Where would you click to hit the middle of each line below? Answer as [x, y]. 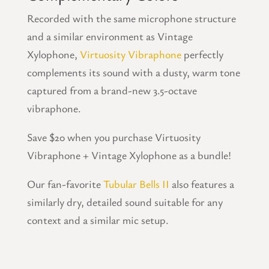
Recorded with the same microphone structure [131, 18]
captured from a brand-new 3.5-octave [112, 90]
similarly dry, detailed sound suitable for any [125, 202]
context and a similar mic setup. [98, 220]
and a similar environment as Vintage [110, 36]
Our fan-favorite [65, 184]
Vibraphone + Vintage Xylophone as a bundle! [129, 155]
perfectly [202, 54]
